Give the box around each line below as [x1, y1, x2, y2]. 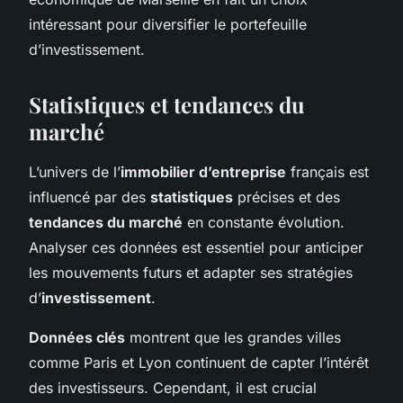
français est [286, 162, 369, 181]
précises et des [233, 187, 340, 206]
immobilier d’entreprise [121, 162, 286, 181]
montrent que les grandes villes [125, 327, 341, 346]
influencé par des [29, 187, 150, 206]
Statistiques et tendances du [29, 89, 305, 119]
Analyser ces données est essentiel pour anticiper [29, 237, 363, 256]
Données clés [29, 327, 125, 346]
